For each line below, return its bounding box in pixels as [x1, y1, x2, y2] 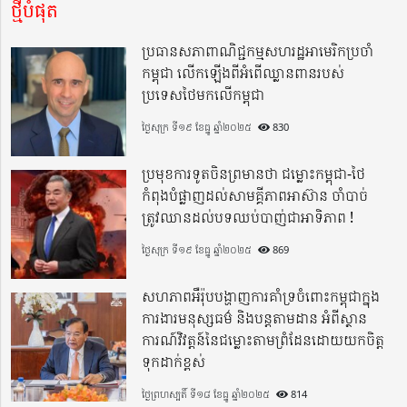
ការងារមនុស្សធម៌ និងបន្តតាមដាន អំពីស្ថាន [142, 308, 368, 329]
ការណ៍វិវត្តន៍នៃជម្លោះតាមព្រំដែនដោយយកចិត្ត [142, 330, 385, 351]
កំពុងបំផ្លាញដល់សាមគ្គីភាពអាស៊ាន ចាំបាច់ [142, 185, 369, 206]
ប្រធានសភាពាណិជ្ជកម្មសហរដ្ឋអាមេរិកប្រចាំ [142, 41, 374, 62]
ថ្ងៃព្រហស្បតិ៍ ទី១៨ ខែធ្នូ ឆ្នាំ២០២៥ [142, 387, 271, 402]
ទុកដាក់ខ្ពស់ [142, 352, 206, 372]
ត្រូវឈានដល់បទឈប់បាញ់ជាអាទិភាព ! [142, 207, 354, 228]
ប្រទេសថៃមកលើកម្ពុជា [142, 84, 265, 105]
